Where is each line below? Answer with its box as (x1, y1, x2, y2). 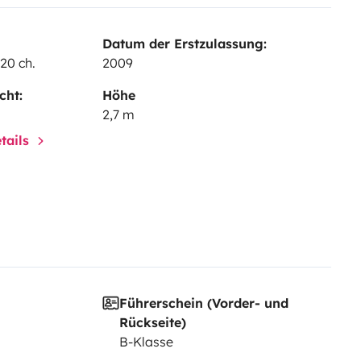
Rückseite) (118, 313, 186, 330)
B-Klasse (118, 333, 173, 350)
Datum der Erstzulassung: (102, 35, 267, 52)
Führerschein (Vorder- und (118, 294, 288, 311)
